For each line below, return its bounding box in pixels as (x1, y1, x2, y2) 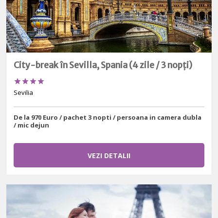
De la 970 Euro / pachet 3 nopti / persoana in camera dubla (14, 112, 202, 122)
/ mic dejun (14, 120, 50, 129)
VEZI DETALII (87, 151, 130, 161)
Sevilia (14, 88, 34, 97)
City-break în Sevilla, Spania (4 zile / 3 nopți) (14, 60, 193, 71)
